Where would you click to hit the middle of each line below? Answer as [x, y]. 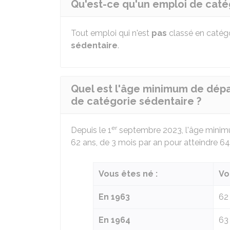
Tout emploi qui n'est [111, 33]
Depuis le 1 [91, 130]
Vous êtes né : [128, 174]
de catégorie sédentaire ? [136, 101]
